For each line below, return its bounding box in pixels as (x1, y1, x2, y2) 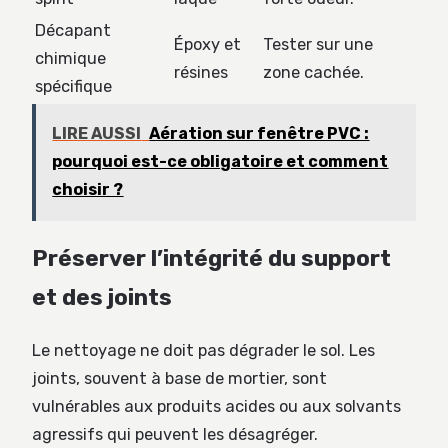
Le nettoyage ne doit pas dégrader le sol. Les (32, 341, 375, 361)
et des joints (32, 284, 172, 312)
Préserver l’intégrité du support (32, 245, 391, 273)
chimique (35, 48, 106, 68)
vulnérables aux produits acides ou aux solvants (32, 397, 401, 417)
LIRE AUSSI (52, 124, 142, 144)
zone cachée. (263, 62, 364, 82)
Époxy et (174, 34, 241, 54)
